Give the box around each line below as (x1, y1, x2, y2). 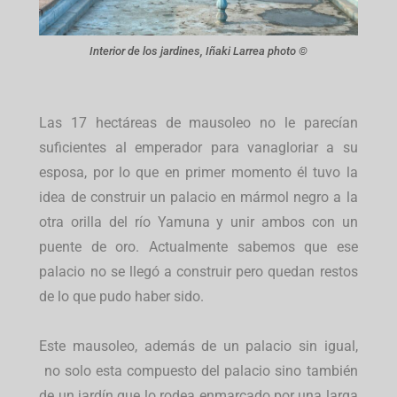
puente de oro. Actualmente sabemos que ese (39, 237, 358, 255)
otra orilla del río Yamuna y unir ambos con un (39, 213, 358, 230)
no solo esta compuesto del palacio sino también (39, 362, 358, 379)
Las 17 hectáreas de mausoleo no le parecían (39, 113, 358, 131)
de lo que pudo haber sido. (39, 287, 205, 305)
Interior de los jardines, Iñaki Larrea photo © (90, 44, 307, 58)
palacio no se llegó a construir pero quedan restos (39, 262, 358, 280)
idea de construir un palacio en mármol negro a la (39, 188, 358, 206)
